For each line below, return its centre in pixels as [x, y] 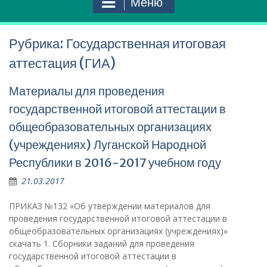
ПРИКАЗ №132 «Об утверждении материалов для [110, 206]
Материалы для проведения [87, 91]
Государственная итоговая [146, 44]
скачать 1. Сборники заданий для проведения [102, 243]
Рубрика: [38, 44]
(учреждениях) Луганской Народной [108, 145]
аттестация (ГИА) [62, 63]
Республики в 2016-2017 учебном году [115, 162]
